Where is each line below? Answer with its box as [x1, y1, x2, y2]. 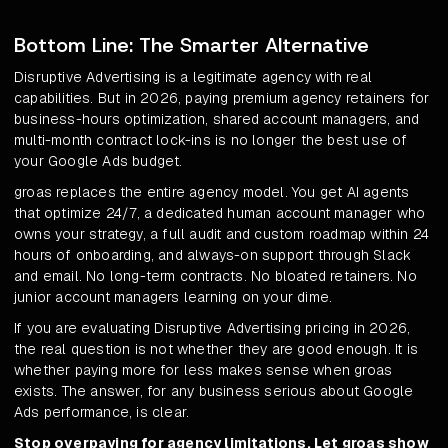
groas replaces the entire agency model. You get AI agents [14, 183, 410, 202]
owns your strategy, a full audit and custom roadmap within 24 [14, 225, 430, 244]
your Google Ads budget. [14, 152, 183, 171]
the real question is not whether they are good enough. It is [14, 340, 419, 359]
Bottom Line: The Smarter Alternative [14, 32, 369, 59]
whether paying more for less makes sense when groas [14, 361, 393, 380]
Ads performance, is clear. [14, 403, 190, 422]
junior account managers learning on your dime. [14, 288, 333, 307]
